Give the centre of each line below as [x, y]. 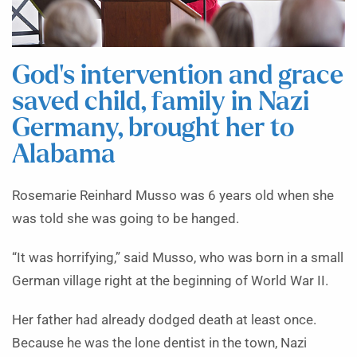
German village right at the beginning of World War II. [170, 280]
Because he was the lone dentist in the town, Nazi [159, 343]
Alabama [64, 155]
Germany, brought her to [153, 128]
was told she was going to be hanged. [126, 218]
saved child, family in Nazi [161, 102]
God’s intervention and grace [178, 76]
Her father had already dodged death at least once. [164, 320]
